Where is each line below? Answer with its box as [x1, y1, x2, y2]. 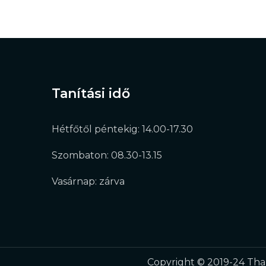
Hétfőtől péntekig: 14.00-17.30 [52, 123, 193, 135]
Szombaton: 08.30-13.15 [52, 150, 162, 161]
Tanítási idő [52, 85, 130, 102]
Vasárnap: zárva [52, 176, 125, 188]
